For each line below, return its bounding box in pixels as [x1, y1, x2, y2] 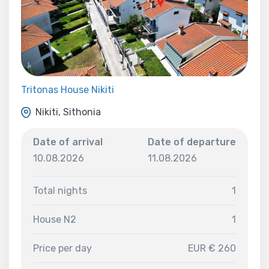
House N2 [33, 213, 76, 225]
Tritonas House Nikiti [21, 83, 114, 95]
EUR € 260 [188, 242, 236, 254]
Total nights [33, 184, 87, 196]
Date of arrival [33, 136, 103, 148]
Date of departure [148, 136, 236, 148]
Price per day [33, 242, 92, 254]
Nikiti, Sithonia [35, 106, 101, 118]
